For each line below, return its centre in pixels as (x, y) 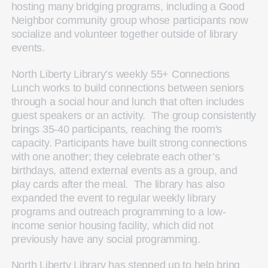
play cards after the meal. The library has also (118, 184)
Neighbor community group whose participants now (130, 20)
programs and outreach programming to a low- (118, 211)
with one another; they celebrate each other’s (115, 156)
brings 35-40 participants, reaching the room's (117, 129)
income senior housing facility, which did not (112, 225)
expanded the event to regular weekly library (113, 198)
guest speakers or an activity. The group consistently (134, 115)
